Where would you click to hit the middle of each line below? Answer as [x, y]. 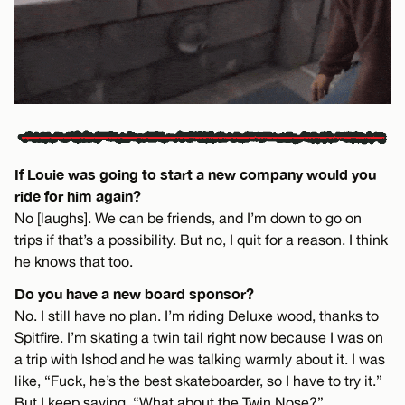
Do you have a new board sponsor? [134, 293]
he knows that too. [74, 261]
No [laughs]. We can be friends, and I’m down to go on [188, 217]
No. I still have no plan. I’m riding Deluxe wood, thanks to [197, 315]
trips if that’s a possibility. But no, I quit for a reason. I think [201, 239]
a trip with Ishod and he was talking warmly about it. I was [200, 358]
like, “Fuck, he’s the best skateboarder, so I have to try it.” [198, 380]
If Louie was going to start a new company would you [195, 174]
